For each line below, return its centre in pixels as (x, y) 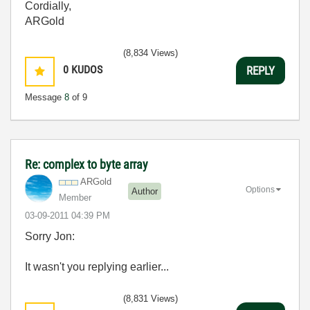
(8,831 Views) (151, 299)
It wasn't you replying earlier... (97, 267)
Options (260, 189)
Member (75, 198)
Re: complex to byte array (86, 164)
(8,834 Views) (151, 53)
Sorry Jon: (50, 236)
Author (145, 191)
